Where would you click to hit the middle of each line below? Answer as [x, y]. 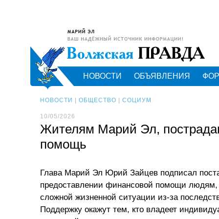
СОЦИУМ [137, 100]
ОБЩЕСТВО [98, 100]
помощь [63, 144]
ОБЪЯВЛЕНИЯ [162, 76]
